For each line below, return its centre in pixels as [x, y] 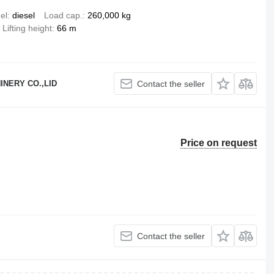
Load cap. [63, 15]
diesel [23, 15]
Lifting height [27, 28]
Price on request [219, 143]
